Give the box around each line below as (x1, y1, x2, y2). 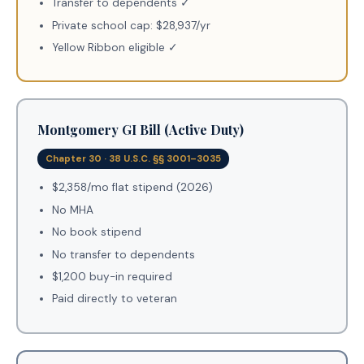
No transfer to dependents (51, 247, 195, 262)
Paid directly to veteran (51, 292, 177, 306)
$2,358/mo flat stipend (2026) (51, 180, 213, 195)
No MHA (51, 202, 93, 217)
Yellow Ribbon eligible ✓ (51, 41, 178, 55)
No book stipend (51, 225, 141, 240)
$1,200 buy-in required (51, 269, 172, 284)
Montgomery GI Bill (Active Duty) (37, 121, 244, 139)
